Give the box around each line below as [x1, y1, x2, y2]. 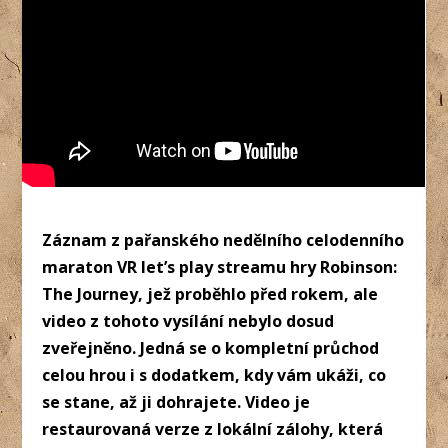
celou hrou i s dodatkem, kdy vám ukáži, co [42, 363, 387, 386]
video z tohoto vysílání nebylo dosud [42, 309, 335, 332]
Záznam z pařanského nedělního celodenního [42, 228, 405, 251]
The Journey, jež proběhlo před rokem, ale [42, 282, 379, 305]
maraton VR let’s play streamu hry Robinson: [42, 255, 398, 278]
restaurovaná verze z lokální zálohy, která [42, 417, 384, 440]
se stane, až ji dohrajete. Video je [42, 390, 311, 413]
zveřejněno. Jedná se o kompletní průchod [42, 336, 380, 359]
